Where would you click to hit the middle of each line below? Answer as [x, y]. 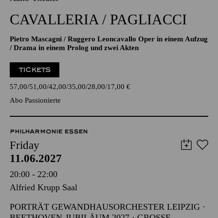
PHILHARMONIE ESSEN [49, 131]
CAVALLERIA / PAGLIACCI [98, 19]
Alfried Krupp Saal [44, 187]
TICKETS [35, 70]
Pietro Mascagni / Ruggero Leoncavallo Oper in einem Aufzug [109, 39]
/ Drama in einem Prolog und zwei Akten [74, 48]
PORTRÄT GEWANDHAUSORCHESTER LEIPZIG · [108, 207]
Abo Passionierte [35, 100]
